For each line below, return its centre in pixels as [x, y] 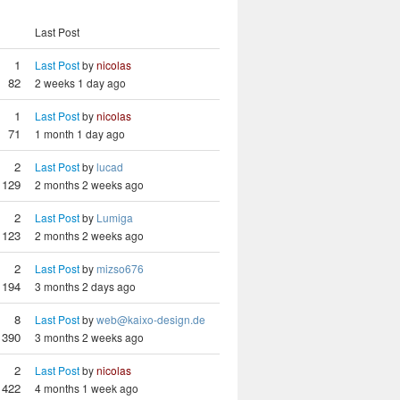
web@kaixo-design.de [151, 319]
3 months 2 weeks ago [89, 337]
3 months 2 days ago [85, 286]
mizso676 [120, 268]
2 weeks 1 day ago [80, 83]
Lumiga [115, 217]
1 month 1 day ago [80, 133]
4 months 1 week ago [87, 388]
